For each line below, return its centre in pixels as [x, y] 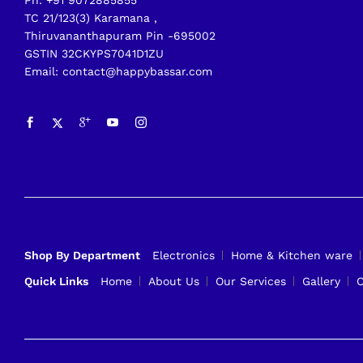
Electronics [184, 256]
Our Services [251, 282]
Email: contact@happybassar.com [118, 72]
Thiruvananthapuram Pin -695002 [120, 36]
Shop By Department [82, 256]
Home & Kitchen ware [292, 256]
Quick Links [56, 282]
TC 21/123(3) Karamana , [91, 18]
